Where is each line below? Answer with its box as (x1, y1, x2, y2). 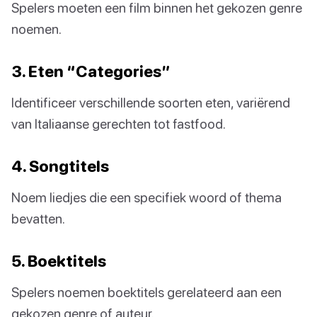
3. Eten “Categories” (11, 61, 171, 81)
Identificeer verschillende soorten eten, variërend (11, 93, 290, 110)
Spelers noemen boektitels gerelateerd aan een (11, 283, 282, 300)
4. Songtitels (11, 156, 109, 175)
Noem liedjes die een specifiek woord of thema (11, 188, 282, 205)
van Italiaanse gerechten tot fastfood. (11, 115, 226, 132)
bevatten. (11, 209, 65, 226)
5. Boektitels (11, 250, 106, 270)
